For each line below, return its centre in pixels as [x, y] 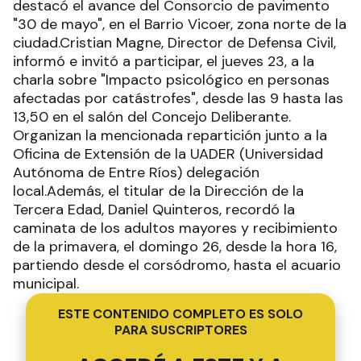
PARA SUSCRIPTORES [180, 330]
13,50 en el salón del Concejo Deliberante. [152, 117]
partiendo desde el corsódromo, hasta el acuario [177, 265]
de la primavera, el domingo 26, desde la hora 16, [175, 247]
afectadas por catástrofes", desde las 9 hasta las [178, 98]
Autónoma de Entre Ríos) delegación [136, 172]
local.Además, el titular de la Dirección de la [158, 191]
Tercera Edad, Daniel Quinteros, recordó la [154, 210]
